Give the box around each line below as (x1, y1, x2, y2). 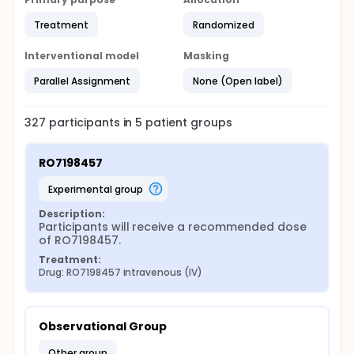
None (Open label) (193, 73, 283, 88)
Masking (183, 49, 229, 62)
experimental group (52, 182, 143, 196)
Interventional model (24, 49, 140, 62)
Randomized (193, 17, 254, 32)
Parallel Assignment (34, 73, 131, 88)
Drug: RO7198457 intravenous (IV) (39, 265, 203, 279)
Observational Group (39, 318, 168, 334)
